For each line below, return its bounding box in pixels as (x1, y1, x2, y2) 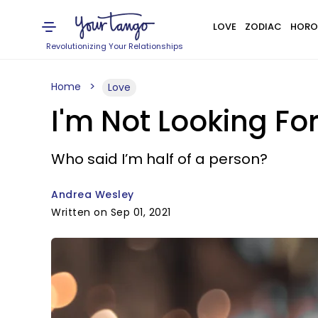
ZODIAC (244, 20, 282, 33)
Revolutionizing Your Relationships (46, 40, 184, 52)
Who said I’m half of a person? (51, 149, 268, 169)
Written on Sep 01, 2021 (51, 205, 171, 219)
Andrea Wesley (51, 187, 134, 202)
